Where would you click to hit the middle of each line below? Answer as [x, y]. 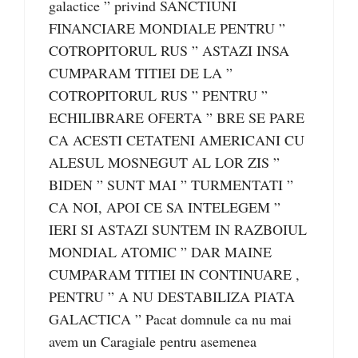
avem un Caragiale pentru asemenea [153, 342]
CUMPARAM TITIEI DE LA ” [141, 73]
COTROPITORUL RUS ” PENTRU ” [158, 95]
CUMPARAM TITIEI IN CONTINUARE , [174, 274]
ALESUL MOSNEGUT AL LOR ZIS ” [164, 163]
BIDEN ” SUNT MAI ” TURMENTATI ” [171, 185]
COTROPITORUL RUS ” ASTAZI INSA [169, 51]
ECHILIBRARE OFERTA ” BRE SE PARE [177, 118]
